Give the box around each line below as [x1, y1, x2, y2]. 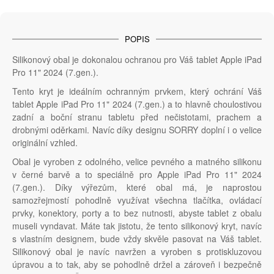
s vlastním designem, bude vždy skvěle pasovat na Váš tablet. [12, 232, 262, 245]
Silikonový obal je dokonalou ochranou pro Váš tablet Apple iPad [12, 53, 262, 66]
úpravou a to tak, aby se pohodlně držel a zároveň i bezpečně [12, 258, 262, 271]
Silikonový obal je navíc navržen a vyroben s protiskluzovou [12, 245, 262, 258]
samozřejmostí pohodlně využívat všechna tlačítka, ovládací [12, 194, 262, 207]
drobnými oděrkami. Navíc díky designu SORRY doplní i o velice [12, 124, 262, 136]
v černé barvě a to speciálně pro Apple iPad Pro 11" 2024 [12, 168, 262, 181]
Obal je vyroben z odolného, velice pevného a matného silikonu [12, 155, 262, 168]
